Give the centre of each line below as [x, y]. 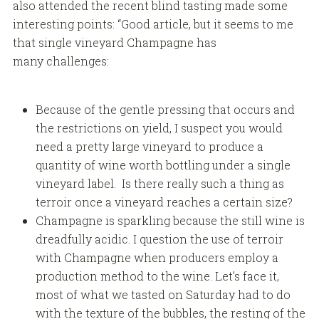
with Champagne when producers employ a [157, 258]
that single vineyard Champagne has [114, 43]
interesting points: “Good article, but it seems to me [153, 24]
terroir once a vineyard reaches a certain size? [164, 202]
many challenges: [61, 61]
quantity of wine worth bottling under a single [163, 165]
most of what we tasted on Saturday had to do [163, 295]
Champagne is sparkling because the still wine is [170, 221]
